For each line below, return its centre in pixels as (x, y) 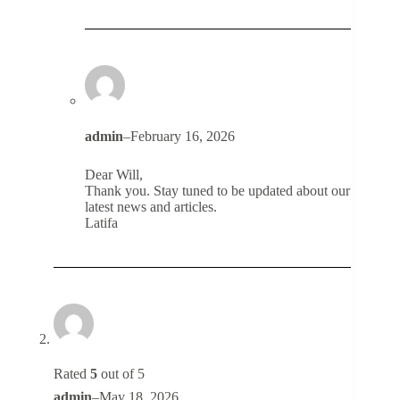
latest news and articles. (151, 206)
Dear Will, (114, 174)
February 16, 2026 (183, 136)
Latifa (101, 222)
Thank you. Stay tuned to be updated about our (217, 190)
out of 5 (121, 373)
